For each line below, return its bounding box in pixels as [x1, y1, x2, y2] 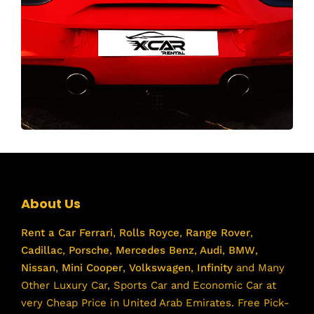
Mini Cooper [62, 261, 123, 275]
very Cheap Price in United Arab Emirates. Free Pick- [21, 296, 289, 310]
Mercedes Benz [112, 244, 194, 257]
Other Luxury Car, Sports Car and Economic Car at [21, 279, 276, 292]
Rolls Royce [119, 226, 179, 240]
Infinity [197, 261, 233, 275]
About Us [21, 194, 81, 212]
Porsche [65, 244, 109, 257]
